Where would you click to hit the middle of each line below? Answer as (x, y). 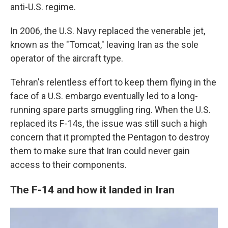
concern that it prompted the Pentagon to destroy (110, 137)
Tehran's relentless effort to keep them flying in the (113, 82)
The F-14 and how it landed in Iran (92, 190)
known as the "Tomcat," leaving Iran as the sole (104, 45)
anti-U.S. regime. (43, 7)
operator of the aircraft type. (67, 58)
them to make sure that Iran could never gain (100, 151)
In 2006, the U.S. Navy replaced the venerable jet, (108, 31)
